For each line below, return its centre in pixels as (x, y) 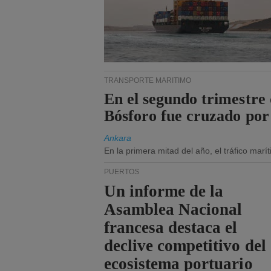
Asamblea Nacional (173, 209)
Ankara (118, 138)
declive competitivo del (185, 246)
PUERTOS (122, 172)
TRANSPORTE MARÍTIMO (148, 80)
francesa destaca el (171, 227)
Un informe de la (164, 191)
